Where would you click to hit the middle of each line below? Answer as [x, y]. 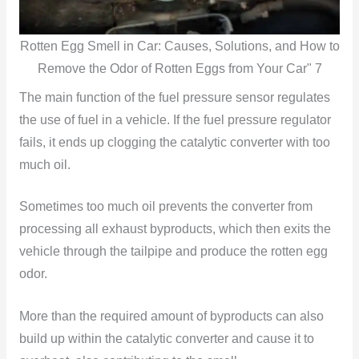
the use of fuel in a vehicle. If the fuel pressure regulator [175, 119]
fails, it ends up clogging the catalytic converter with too [174, 142]
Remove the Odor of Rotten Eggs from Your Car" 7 [179, 68]
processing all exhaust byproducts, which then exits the [175, 229]
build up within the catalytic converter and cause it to [166, 339]
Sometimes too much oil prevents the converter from [165, 207]
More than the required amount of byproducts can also [171, 317]
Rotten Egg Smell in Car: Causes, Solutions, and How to [179, 46]
